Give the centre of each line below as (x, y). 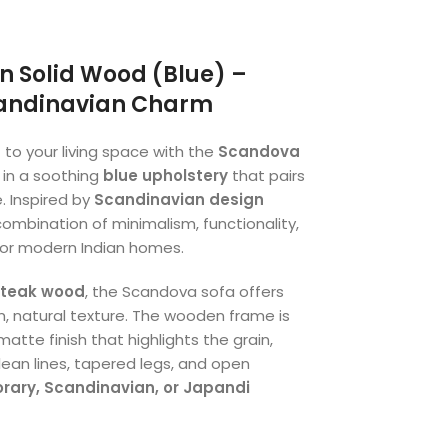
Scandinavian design (179, 199)
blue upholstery (165, 175)
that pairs (266, 175)
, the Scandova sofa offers (184, 291)
